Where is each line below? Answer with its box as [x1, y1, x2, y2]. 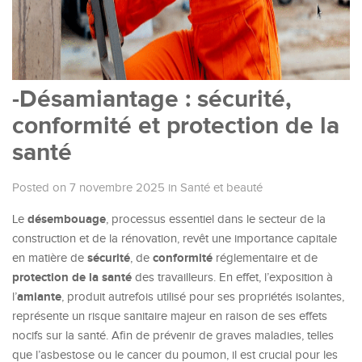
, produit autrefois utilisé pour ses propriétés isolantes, [61, 290, 344, 304]
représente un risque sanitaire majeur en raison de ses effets [12, 309, 327, 323]
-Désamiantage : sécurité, [12, 85, 292, 114]
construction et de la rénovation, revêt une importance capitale [12, 232, 337, 246]
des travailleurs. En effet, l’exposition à [132, 271, 333, 284]
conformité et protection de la [12, 112, 339, 141]
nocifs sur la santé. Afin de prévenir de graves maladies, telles [12, 329, 334, 343]
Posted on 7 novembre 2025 [12, 181, 165, 195]
